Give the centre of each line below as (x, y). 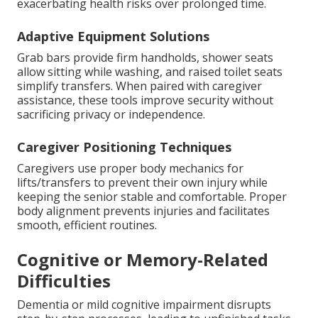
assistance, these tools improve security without (145, 100)
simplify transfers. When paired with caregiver (139, 86)
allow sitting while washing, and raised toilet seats (150, 72)
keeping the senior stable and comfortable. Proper (152, 197)
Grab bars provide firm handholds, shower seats (145, 58)
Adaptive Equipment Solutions (113, 37)
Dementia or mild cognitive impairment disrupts (144, 305)
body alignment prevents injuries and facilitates (143, 211)
